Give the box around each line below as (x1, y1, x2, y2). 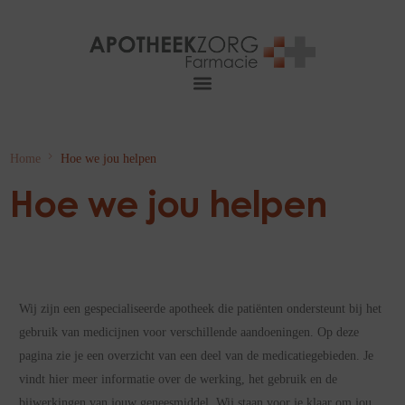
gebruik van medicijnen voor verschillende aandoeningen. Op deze (18, 325, 359, 340)
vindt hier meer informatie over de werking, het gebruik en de (18, 372, 337, 387)
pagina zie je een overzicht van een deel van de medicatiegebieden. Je (18, 349, 373, 363)
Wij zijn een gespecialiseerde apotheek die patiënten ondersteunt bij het (18, 302, 381, 316)
